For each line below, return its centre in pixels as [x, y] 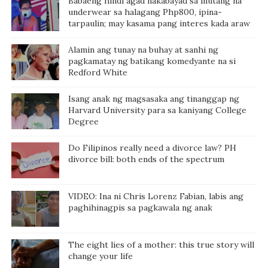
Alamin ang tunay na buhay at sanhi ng [143, 49]
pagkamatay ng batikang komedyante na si [152, 61]
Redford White [98, 72]
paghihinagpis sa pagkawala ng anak [140, 207]
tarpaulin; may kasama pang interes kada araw [159, 23]
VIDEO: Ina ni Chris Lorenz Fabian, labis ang [156, 196]
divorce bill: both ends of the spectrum [146, 159]
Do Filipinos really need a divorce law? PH [152, 147]
